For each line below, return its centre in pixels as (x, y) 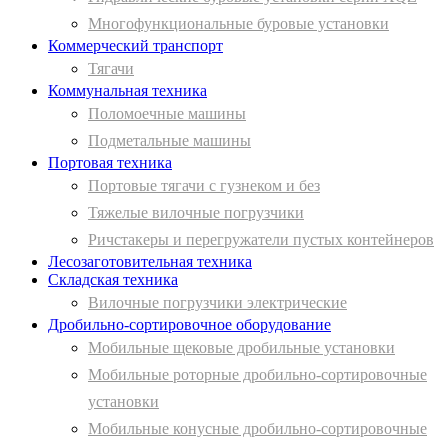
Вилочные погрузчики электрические (217, 303)
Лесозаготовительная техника (150, 262)
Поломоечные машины (167, 114)
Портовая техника (110, 163)
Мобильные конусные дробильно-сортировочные (257, 429)
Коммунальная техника (127, 91)
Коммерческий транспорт (135, 46)
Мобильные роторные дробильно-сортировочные (257, 375)
